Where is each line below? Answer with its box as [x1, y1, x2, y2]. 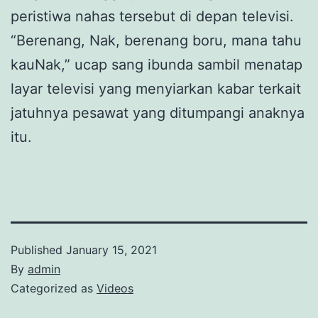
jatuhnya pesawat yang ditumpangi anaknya [11, 104, 305, 121]
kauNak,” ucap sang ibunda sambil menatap [11, 56, 302, 73]
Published [11, 243, 66, 257]
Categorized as [11, 281, 97, 295]
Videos [97, 281, 133, 295]
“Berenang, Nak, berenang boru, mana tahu [11, 32, 302, 49]
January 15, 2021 [66, 243, 157, 257]
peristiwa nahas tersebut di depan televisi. [11, 8, 294, 25]
